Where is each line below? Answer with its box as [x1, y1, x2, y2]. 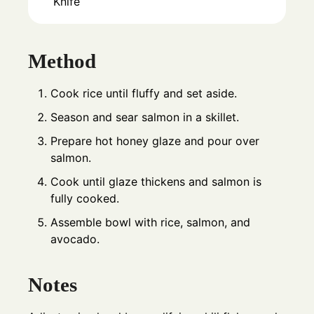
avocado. [50, 232, 100, 246]
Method [28, 50, 96, 72]
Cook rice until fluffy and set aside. [50, 86, 237, 100]
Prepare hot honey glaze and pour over [50, 134, 259, 148]
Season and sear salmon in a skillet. [50, 110, 239, 124]
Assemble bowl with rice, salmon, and [50, 215, 250, 229]
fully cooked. [50, 191, 119, 205]
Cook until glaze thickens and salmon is [50, 175, 261, 189]
